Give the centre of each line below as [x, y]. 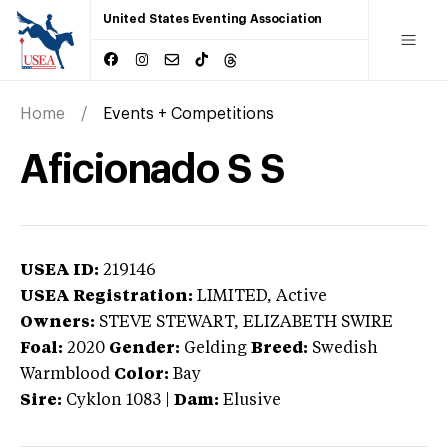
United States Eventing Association [213, 19]
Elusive [252, 400]
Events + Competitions [188, 113]
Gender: [144, 348]
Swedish [345, 348]
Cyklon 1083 [113, 400]
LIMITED [232, 296]
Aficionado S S [152, 169]
